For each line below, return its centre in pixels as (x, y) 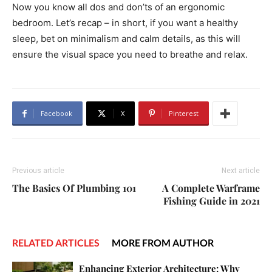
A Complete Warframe (211, 188)
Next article (241, 171)
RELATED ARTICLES (56, 243)
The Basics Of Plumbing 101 (74, 188)
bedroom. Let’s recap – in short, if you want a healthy (125, 23)
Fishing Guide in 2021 (212, 201)
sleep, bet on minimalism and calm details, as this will (126, 39)
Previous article (38, 171)
